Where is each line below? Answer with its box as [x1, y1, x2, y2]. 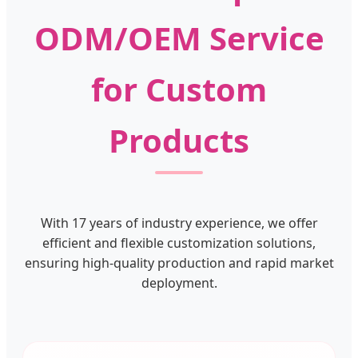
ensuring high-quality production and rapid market [24, 254, 334, 272]
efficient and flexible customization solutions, [42, 234, 316, 253]
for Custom [91, 67, 267, 112]
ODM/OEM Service [34, 16, 324, 61]
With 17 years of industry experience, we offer [40, 214, 318, 233]
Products [109, 118, 249, 163]
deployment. [141, 274, 217, 292]
